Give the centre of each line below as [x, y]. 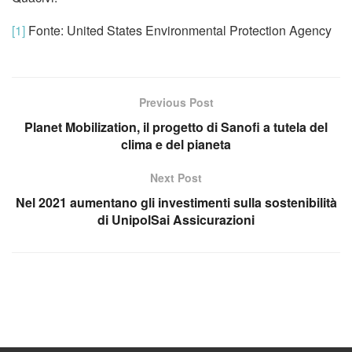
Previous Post [176, 102]
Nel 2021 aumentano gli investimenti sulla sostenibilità [176, 202]
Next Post [176, 177]
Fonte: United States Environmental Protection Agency [178, 30]
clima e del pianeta [176, 144]
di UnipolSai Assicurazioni [176, 219]
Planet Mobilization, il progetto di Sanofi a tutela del [176, 126]
